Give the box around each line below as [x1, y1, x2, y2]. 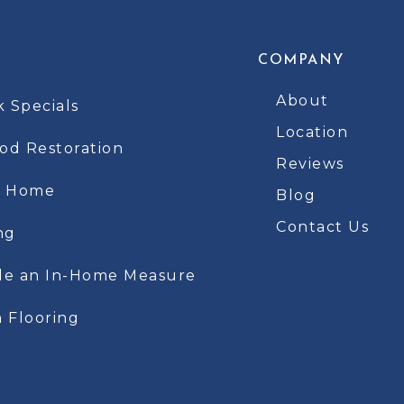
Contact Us [276, 218, 369, 236]
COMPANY [258, 53, 344, 69]
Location [276, 124, 348, 142]
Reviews [276, 155, 344, 173]
